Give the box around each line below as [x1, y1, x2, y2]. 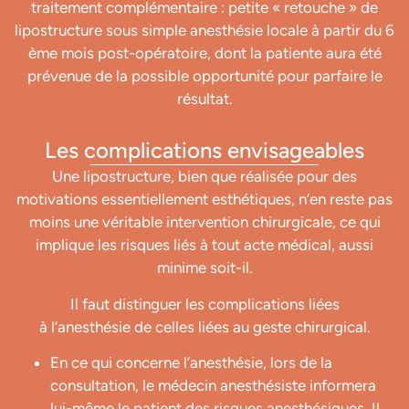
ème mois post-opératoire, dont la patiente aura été [27, 43, 382, 62]
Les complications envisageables [45, 137, 364, 164]
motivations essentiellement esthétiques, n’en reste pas [16, 190, 393, 209]
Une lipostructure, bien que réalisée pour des [52, 167, 357, 186]
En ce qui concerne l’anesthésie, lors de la [50, 352, 332, 372]
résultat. [176, 89, 233, 108]
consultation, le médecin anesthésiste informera [50, 375, 376, 394]
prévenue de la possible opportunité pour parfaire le [26, 66, 383, 85]
